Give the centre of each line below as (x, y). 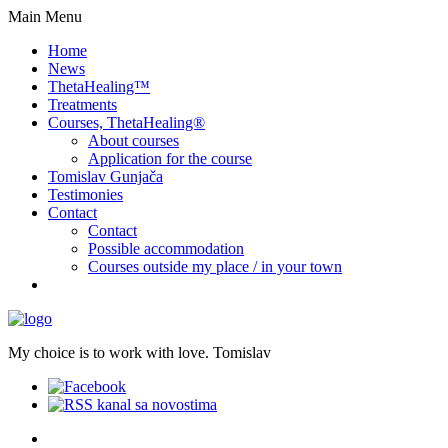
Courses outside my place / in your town (215, 266)
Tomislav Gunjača (105, 176)
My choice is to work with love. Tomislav (139, 352)
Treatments (82, 104)
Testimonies (85, 194)
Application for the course (170, 158)
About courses (133, 140)
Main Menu (45, 16)
